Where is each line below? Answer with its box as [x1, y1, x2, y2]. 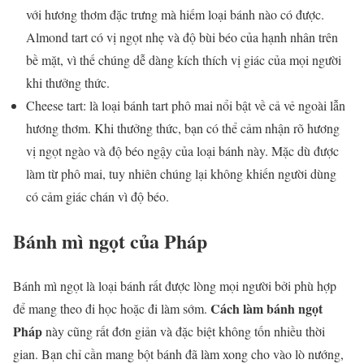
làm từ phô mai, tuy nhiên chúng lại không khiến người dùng [26, 164, 336, 182]
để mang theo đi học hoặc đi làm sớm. [13, 299, 207, 317]
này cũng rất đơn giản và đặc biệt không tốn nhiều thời [42, 322, 325, 340]
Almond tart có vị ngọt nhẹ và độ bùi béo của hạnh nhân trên [26, 28, 338, 45]
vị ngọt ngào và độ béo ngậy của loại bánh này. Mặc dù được [26, 141, 339, 159]
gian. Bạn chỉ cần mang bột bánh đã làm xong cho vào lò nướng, [13, 344, 344, 362]
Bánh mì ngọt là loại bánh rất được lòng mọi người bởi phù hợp [13, 276, 336, 294]
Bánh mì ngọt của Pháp [13, 226, 207, 255]
